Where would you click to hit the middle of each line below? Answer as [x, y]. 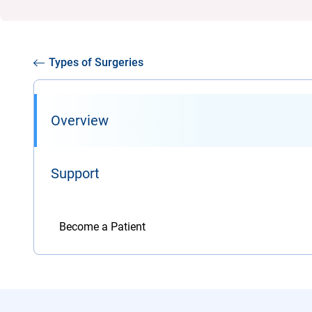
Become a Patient [102, 227]
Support [75, 173]
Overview [80, 120]
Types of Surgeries [96, 62]
